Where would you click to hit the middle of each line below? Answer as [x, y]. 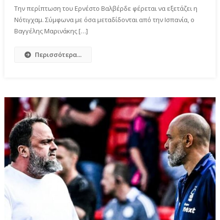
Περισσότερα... [58, 54]
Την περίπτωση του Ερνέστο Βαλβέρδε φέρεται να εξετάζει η [106, 8]
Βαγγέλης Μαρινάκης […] [51, 31]
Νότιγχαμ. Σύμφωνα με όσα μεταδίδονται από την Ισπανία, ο [105, 19]
